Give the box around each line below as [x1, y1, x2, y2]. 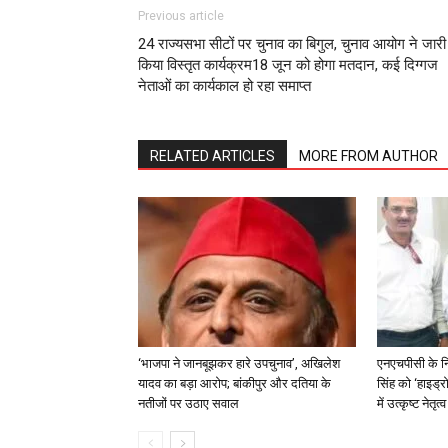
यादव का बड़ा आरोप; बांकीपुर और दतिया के [138, 375, 331, 391]
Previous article [138, 8, 224, 23]
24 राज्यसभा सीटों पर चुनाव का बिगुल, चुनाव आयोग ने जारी [138, 34, 446, 53]
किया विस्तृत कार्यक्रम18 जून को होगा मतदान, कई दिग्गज [138, 55, 438, 74]
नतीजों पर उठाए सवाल [138, 395, 239, 411]
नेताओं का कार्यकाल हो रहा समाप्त [138, 76, 311, 95]
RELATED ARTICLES [150, 147, 275, 164]
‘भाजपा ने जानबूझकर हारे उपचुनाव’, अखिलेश [138, 355, 340, 371]
